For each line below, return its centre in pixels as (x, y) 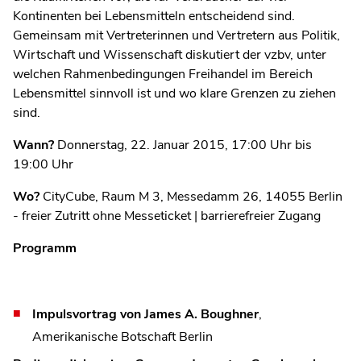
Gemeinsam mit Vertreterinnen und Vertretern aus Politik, (176, 35)
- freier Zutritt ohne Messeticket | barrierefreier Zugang (167, 216)
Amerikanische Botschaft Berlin (122, 336)
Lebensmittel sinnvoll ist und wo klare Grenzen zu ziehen (174, 93)
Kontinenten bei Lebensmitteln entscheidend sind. (154, 16)
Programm (45, 248)
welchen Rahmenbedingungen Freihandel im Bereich (163, 74)
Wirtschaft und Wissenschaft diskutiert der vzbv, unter (170, 54)
